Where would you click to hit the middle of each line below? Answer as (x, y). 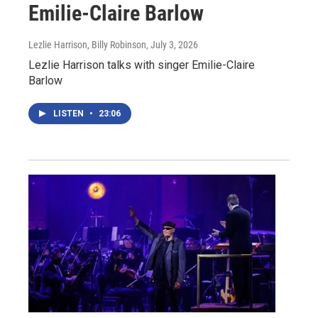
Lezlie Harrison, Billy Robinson (87, 44)
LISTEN (70, 113)
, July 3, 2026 (172, 44)
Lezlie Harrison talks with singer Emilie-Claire (142, 65)
